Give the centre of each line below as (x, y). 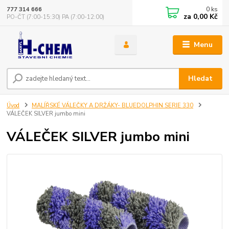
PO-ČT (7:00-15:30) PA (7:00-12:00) (56, 17)
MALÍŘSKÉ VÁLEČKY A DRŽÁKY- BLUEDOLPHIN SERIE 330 (112, 106)
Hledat (201, 79)
